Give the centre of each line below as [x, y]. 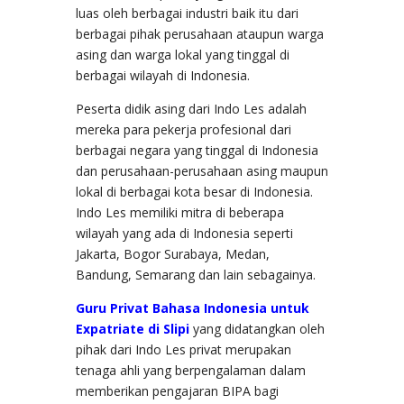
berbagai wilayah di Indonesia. [163, 75]
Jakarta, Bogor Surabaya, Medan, [173, 253]
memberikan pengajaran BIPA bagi [177, 390]
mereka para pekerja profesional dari [184, 129]
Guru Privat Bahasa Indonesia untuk [193, 308]
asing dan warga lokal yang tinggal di [183, 54]
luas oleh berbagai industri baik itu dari [187, 13]
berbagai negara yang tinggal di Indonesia [197, 150]
